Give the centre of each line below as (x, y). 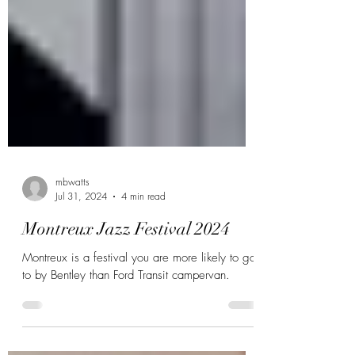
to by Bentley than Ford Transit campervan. (126, 315)
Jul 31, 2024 (81, 236)
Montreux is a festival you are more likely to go (139, 297)
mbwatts (73, 221)
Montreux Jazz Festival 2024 (126, 268)
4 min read (143, 236)
